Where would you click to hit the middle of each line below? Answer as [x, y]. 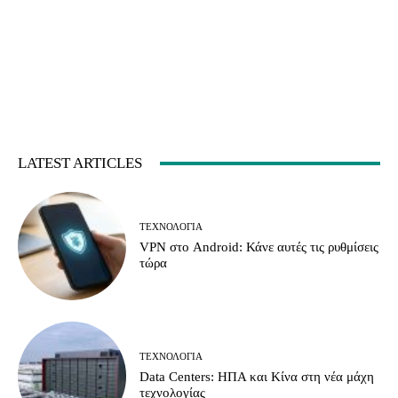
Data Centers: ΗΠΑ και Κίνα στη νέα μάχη [257, 377]
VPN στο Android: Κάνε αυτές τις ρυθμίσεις [259, 247]
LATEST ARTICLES [80, 163]
